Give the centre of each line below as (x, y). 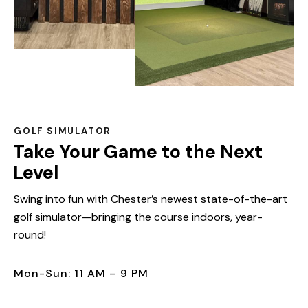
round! (30, 234)
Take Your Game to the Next (138, 152)
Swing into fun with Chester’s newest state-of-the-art (151, 199)
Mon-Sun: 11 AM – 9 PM (81, 273)
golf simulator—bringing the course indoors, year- (138, 217)
